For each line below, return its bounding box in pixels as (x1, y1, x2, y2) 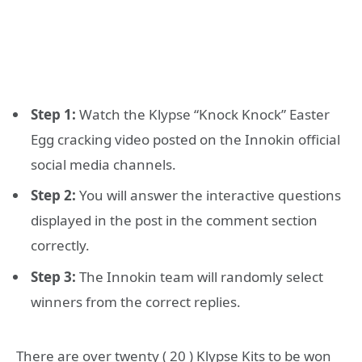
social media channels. (31, 154, 176, 174)
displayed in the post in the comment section (31, 211, 318, 230)
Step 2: (31, 186, 76, 205)
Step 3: (31, 267, 76, 286)
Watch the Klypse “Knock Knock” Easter (76, 104, 330, 124)
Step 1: (31, 104, 76, 124)
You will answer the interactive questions (76, 186, 341, 205)
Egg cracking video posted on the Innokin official (31, 129, 340, 149)
